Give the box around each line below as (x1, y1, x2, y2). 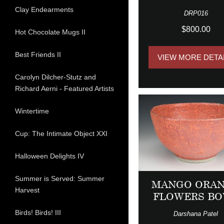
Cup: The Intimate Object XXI (15, 129, 107, 138)
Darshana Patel (173, 210, 218, 218)
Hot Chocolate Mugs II (15, 28, 85, 36)
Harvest (15, 186, 39, 194)
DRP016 (183, 9, 208, 17)
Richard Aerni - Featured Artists (15, 84, 114, 93)
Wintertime (15, 107, 49, 115)
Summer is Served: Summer (15, 174, 104, 183)
